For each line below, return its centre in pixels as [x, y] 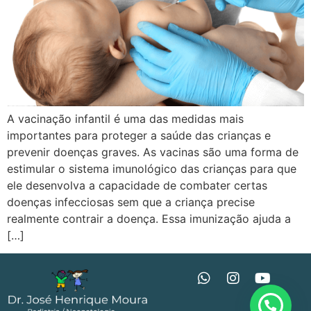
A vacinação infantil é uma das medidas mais [125, 118]
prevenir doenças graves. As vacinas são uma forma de [153, 152]
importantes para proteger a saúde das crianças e [139, 135]
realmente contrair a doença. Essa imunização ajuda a [149, 218]
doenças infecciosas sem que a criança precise [131, 202]
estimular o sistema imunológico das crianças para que [152, 168]
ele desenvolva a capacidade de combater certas [137, 185]
